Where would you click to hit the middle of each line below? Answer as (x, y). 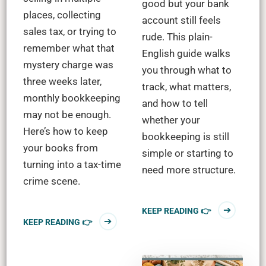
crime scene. (51, 181)
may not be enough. (67, 114)
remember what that (69, 48)
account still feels (181, 20)
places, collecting (62, 15)
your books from (60, 148)
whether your (171, 120)
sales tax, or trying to (69, 31)
